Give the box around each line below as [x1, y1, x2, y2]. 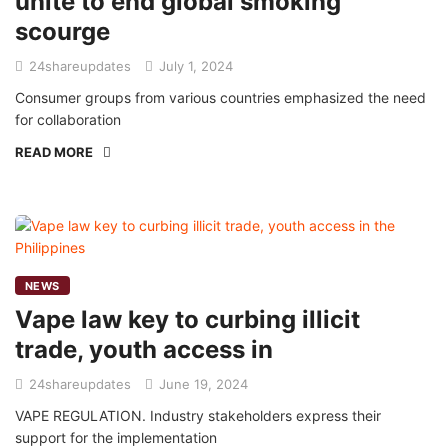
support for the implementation [15, 429, 217, 446]
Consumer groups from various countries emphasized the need [15, 89, 426, 106]
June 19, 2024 [155, 376, 248, 392]
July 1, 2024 [155, 58, 233, 74]
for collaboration [15, 111, 121, 128]
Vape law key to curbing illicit [15, 305, 360, 334]
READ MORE [15, 144, 93, 160]
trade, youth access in [15, 335, 273, 364]
